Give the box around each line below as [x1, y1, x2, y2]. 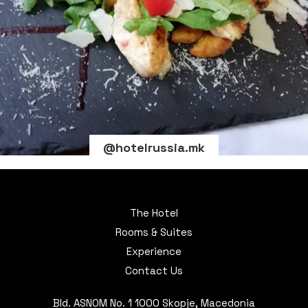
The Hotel [130, 206, 178, 219]
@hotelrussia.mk [103, 139, 205, 155]
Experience [126, 244, 181, 258]
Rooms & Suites [115, 225, 192, 239]
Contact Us [125, 263, 183, 277]
